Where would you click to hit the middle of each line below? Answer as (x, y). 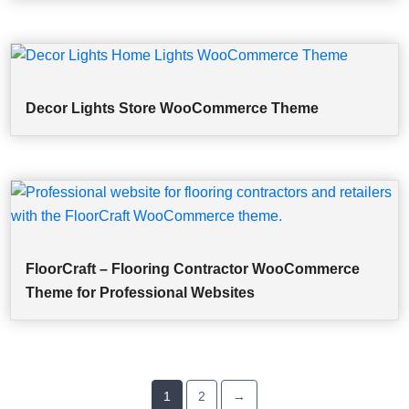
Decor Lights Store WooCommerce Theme (173, 109)
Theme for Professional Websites (141, 293)
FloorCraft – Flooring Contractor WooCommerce (193, 269)
